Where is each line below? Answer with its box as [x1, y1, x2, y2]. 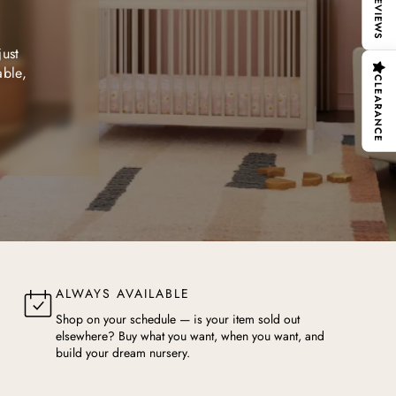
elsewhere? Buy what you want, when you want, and [56, 327, 325, 345]
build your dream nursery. [56, 344, 191, 362]
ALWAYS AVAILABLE [56, 285, 191, 302]
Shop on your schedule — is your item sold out [56, 310, 301, 328]
